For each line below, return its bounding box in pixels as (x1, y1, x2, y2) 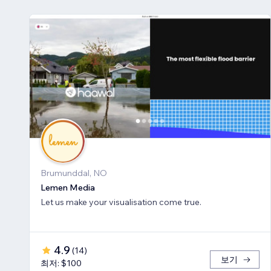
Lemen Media (41, 182, 95, 194)
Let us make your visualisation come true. (41, 197, 201, 208)
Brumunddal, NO (41, 168, 107, 179)
